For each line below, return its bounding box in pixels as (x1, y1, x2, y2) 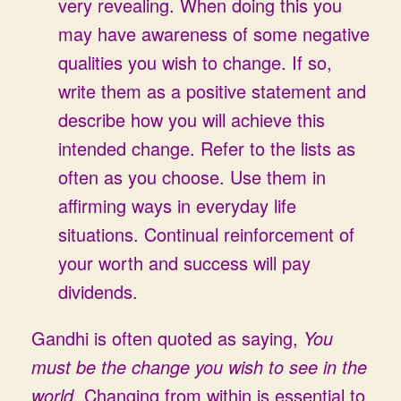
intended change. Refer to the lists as (58, 135, 355, 161)
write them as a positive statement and (58, 78, 366, 104)
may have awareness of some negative (58, 21, 370, 47)
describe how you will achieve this (58, 107, 325, 132)
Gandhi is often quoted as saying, (31, 325, 303, 351)
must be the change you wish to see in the (31, 354, 367, 380)
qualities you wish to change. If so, (58, 49, 332, 75)
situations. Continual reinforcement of (58, 221, 354, 247)
